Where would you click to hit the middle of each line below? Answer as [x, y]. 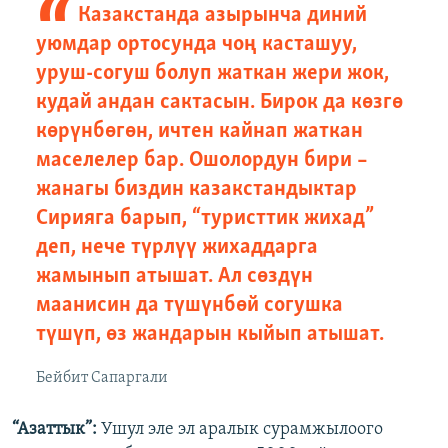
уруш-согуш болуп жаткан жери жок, [212, 74]
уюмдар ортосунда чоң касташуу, [196, 45]
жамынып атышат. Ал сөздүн [174, 277]
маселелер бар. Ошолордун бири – [202, 161]
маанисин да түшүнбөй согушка [189, 306]
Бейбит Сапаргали [102, 378]
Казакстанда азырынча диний [222, 16]
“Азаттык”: [54, 430]
